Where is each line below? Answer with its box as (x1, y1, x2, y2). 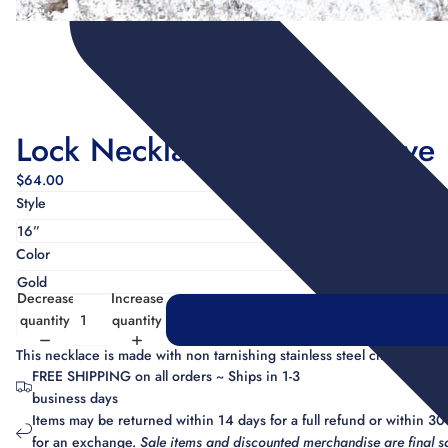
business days (32, 387, 118, 408)
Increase (110, 287, 164, 308)
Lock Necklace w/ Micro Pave (16, 127, 435, 174)
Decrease (17, 287, 76, 308)
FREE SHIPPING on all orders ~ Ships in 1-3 (32, 365, 300, 386)
